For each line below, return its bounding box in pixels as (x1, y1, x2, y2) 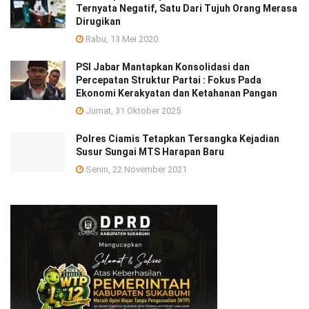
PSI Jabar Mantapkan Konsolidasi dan (76, 61, 250, 72)
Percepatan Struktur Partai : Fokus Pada (76, 74, 261, 86)
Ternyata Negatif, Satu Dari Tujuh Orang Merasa (76, 2, 297, 14)
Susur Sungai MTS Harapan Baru (76, 146, 224, 157)
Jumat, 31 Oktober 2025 (83, 105, 181, 116)
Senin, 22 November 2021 (83, 163, 187, 175)
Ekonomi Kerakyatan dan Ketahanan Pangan (76, 87, 277, 99)
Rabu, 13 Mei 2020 (83, 33, 158, 44)
